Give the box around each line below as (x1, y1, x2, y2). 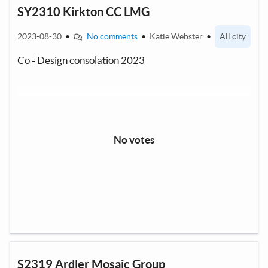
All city (219, 31, 246, 41)
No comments (86, 31, 138, 41)
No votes (114, 133, 154, 145)
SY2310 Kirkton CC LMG (17, 4, 150, 19)
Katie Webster (149, 31, 205, 41)
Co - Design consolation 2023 (17, 54, 145, 66)
